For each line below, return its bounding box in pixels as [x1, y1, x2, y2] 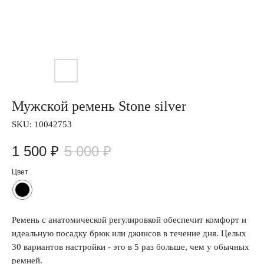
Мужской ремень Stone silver [12, 98, 186, 114]
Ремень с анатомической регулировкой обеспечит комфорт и [12, 215, 246, 225]
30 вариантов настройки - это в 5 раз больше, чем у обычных [12, 242, 249, 252]
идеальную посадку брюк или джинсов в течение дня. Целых [12, 229, 246, 238]
